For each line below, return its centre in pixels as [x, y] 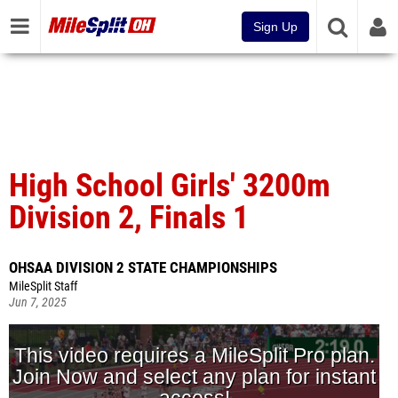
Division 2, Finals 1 [129, 218]
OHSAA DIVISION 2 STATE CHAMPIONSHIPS [143, 267]
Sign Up [275, 27]
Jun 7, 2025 [38, 302]
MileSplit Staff [43, 287]
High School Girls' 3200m [170, 186]
